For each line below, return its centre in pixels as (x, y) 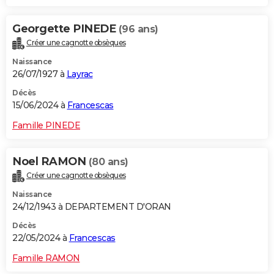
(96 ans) (138, 29)
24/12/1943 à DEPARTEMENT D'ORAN (92, 207)
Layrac (80, 74)
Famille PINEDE (46, 126)
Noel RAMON (50, 162)
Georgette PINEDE (65, 29)
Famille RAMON (46, 258)
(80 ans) (108, 162)
